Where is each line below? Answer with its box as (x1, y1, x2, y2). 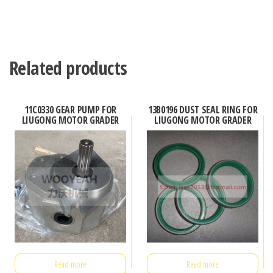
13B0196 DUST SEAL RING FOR (147, 103, 258, 117)
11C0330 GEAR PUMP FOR (24, 103, 116, 117)
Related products (9, 55, 127, 81)
